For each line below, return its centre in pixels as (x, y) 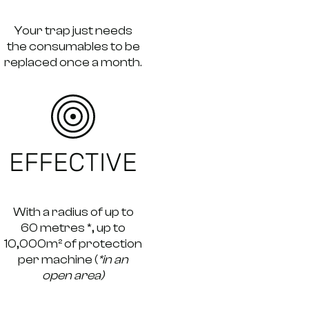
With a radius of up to (73, 212)
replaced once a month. (73, 62)
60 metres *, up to (73, 228)
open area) (73, 275)
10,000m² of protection (73, 243)
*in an (113, 259)
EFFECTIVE (73, 162)
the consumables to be (73, 46)
